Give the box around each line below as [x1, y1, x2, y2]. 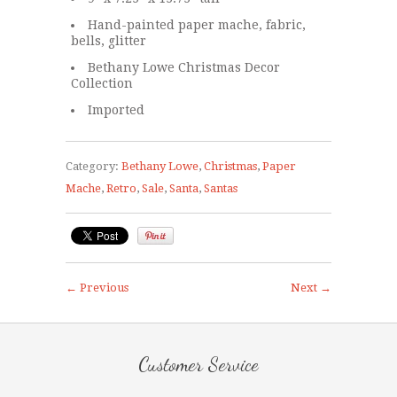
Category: [66, 159, 119, 173]
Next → [291, 280, 331, 294]
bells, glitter [71, 33, 146, 48]
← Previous [66, 280, 128, 294]
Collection [71, 75, 133, 90]
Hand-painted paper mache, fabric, [88, 17, 306, 32]
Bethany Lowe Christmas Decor [88, 59, 280, 74]
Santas [204, 181, 237, 195]
